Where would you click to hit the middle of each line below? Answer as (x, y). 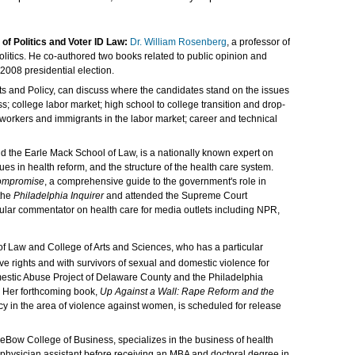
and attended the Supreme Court (176, 196)
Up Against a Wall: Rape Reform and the (187, 292)
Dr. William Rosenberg (178, 42)
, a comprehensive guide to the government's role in (155, 181)
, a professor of (258, 42)
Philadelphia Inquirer (59, 196)
